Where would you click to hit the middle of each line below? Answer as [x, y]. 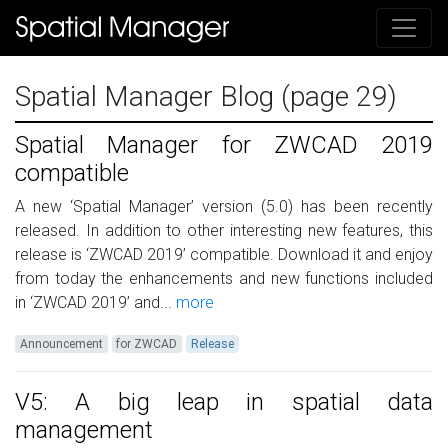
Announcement [61, 344]
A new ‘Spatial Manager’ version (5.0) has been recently [224, 207]
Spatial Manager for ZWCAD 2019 [224, 145]
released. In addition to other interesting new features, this [224, 231]
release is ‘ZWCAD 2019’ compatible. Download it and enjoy [224, 255]
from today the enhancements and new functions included [224, 279]
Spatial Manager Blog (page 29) [206, 97]
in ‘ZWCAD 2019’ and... [93, 303]
